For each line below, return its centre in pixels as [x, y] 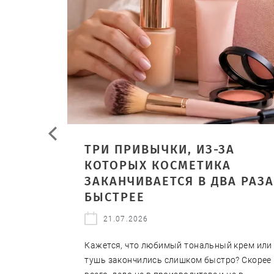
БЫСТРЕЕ [115, 197]
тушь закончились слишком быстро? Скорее [178, 260]
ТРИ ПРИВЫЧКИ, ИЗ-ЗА [160, 149]
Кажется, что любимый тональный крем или [178, 246]
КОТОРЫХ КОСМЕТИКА [158, 165]
